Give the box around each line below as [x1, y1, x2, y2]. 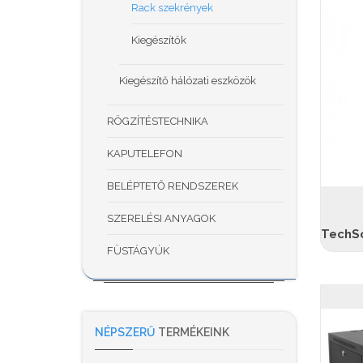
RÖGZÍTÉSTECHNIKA [107, 115, 208, 127]
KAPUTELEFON [107, 147, 182, 160]
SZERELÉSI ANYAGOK [107, 212, 216, 224]
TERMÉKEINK [156, 326, 229, 339]
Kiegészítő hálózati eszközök [119, 75, 256, 87]
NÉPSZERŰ [95, 326, 156, 339]
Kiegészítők [131, 34, 186, 46]
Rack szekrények [131, 2, 213, 14]
